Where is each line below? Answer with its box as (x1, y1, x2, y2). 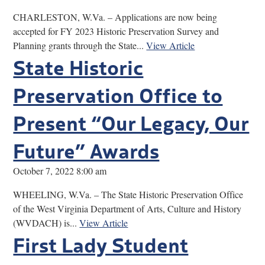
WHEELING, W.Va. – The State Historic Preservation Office (13, 188, 244, 201)
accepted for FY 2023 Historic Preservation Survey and (13, 24, 219, 37)
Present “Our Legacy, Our (13, 107, 250, 136)
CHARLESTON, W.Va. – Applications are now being (13, 10, 218, 23)
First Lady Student (13, 229, 189, 258)
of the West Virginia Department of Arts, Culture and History (13, 202, 242, 215)
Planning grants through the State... (13, 38, 147, 51)
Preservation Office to (13, 79, 223, 108)
